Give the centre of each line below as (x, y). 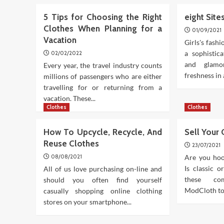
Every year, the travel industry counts (103, 65)
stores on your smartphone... (87, 202)
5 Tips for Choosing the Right (103, 17)
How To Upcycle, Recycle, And (103, 132)
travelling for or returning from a (103, 87)
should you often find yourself (103, 180)
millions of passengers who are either (103, 76)
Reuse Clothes (71, 143)
